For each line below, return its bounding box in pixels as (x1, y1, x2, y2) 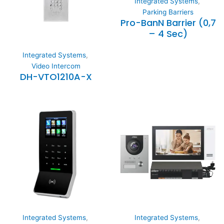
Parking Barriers (142, 8, 193, 16)
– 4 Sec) (148, 27, 187, 40)
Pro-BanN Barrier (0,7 (120, 16, 216, 29)
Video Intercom (31, 62, 80, 70)
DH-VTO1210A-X (20, 70, 92, 83)
